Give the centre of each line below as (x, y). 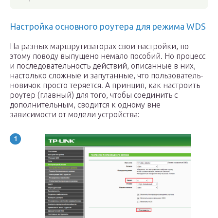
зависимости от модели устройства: (75, 114)
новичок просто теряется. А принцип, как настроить (105, 85)
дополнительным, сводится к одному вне (85, 105)
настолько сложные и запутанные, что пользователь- (107, 75)
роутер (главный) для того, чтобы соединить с (94, 95)
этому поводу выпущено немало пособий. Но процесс (108, 56)
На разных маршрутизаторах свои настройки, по (99, 46)
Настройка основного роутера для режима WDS (108, 26)
